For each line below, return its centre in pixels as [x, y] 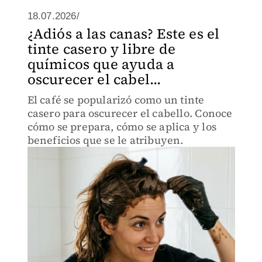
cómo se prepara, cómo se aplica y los [122, 127]
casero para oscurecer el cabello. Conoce [130, 113]
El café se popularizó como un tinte [116, 100]
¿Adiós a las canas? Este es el [123, 34]
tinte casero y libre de [101, 49]
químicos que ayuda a [101, 64]
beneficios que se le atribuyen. [105, 140]
